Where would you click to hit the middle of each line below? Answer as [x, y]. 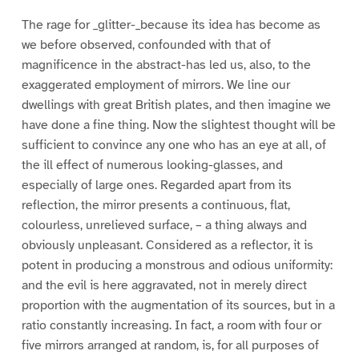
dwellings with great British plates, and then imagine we [176, 105]
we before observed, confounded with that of [146, 45]
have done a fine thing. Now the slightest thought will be [178, 125]
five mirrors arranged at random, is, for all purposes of [170, 346]
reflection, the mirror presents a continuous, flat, [155, 206]
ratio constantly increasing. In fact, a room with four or [171, 326]
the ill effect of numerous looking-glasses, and [152, 165]
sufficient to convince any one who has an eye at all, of [173, 145]
